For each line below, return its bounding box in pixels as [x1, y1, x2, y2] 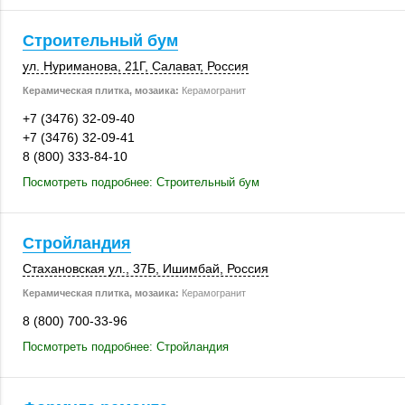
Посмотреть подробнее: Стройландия [23, 340, 229, 353]
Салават [152, 59, 200, 73]
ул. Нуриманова [23, 59, 118, 73]
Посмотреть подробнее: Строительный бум [23, 175, 259, 189]
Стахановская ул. [23, 261, 126, 276]
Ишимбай [163, 261, 220, 276]
